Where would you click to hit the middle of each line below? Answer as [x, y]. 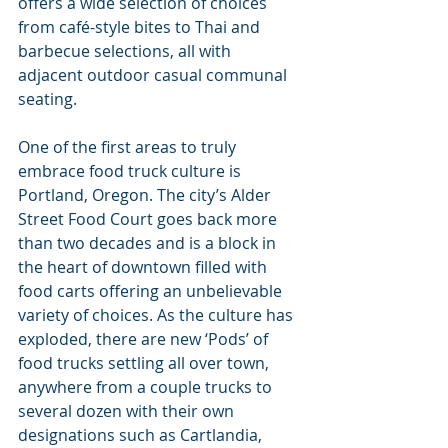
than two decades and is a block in [149, 242]
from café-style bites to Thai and [141, 26]
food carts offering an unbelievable [152, 290]
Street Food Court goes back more [149, 218]
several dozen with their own [128, 410]
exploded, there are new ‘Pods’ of [145, 338]
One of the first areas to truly [129, 146]
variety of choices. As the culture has [157, 314]
